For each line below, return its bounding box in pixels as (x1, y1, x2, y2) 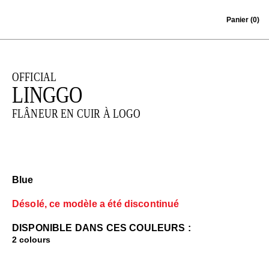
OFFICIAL (12, 70, 57, 83)
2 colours (12, 235, 50, 244)
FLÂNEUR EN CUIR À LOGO (12, 106, 141, 120)
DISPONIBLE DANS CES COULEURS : (12, 223, 191, 233)
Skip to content (8, 10, 71, 19)
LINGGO (12, 80, 82, 109)
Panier (226, 16, 250, 24)
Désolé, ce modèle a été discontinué (12, 199, 180, 209)
